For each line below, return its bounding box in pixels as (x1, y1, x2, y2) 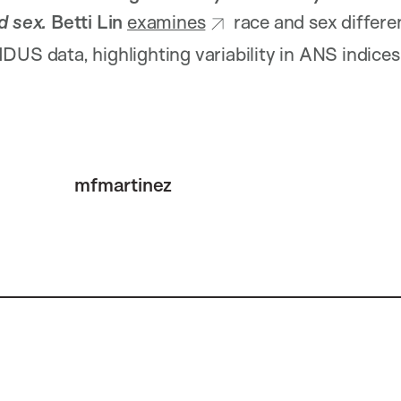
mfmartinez (74, 172, 173, 196)
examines (126, 10, 206, 34)
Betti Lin (50, 10, 124, 34)
